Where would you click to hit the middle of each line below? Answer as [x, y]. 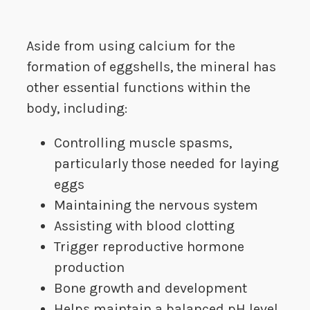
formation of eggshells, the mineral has [151, 67]
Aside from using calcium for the [131, 46]
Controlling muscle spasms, [143, 143]
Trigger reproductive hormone [149, 247]
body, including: [77, 109]
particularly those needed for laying [166, 164]
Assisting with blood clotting [144, 226]
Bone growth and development [151, 289]
